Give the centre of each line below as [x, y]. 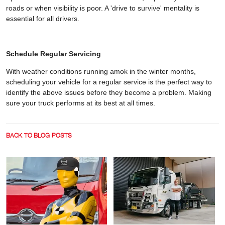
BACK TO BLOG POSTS [39, 135]
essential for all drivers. [43, 18]
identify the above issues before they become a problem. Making [109, 92]
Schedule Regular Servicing [53, 53]
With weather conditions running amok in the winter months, [101, 71]
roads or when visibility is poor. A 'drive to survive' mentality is [103, 8]
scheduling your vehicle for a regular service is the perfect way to [109, 82]
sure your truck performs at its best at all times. [81, 103]
